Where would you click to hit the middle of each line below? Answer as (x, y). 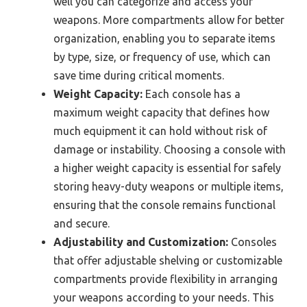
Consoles (253, 242)
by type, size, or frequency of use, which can (162, 57)
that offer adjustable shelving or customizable (168, 261)
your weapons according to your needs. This (164, 298)
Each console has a (192, 94)
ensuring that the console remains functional (164, 205)
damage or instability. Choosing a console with (170, 150)
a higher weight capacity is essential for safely (167, 168)
